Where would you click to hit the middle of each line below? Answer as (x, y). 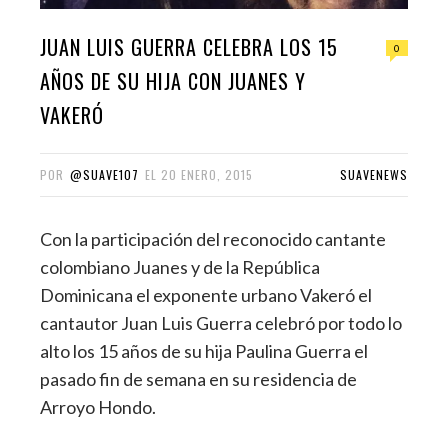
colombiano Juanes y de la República (180, 267)
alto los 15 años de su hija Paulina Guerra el (204, 351)
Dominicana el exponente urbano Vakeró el (206, 295)
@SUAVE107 (104, 175)
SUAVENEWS (374, 175)
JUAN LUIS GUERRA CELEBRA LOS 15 (189, 47)
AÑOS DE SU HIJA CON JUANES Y (173, 81)
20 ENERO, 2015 (207, 175)
